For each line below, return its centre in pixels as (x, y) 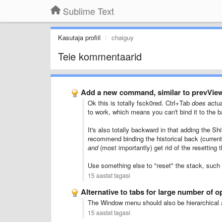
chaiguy (123, 37)
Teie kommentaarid (100, 56)
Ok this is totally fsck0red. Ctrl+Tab (140, 103)
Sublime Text (88, 11)
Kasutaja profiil (79, 37)
